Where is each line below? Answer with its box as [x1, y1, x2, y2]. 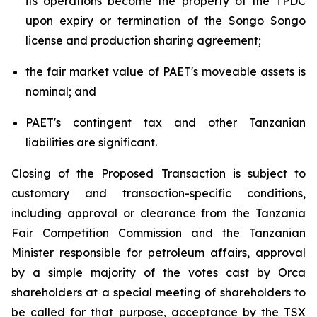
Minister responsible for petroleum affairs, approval [11, 246, 306, 260]
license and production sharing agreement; [25, 33, 261, 47]
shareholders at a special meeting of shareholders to [11, 285, 306, 299]
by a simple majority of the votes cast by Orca [11, 265, 306, 279]
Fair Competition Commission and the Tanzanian [11, 226, 306, 240]
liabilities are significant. [25, 135, 157, 149]
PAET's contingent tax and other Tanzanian [25, 115, 306, 129]
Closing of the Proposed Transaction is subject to [11, 166, 306, 180]
